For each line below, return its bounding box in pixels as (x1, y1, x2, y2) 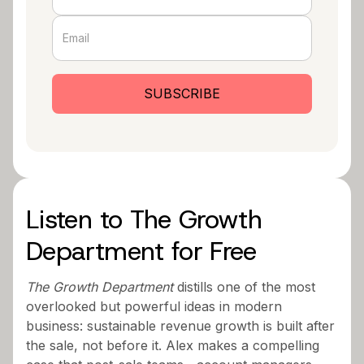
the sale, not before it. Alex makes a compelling (26, 336, 319, 353)
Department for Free (26, 233, 257, 268)
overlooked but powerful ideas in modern (26, 297, 282, 314)
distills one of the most (173, 278, 315, 295)
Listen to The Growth (26, 201, 262, 236)
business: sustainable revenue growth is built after (26, 317, 335, 334)
